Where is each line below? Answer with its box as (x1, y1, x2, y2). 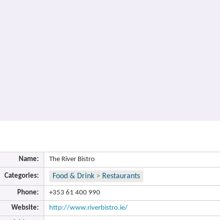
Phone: (17, 189, 39, 196)
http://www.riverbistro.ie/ (49, 204, 128, 212)
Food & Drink (53, 172, 94, 180)
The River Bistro (49, 156, 95, 163)
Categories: (4, 172, 39, 180)
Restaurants (102, 172, 140, 180)
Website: (11, 204, 39, 212)
